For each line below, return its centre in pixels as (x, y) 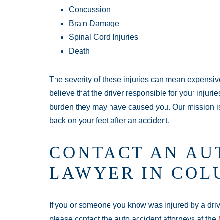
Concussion (90, 9)
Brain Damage (94, 23)
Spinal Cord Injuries (103, 37)
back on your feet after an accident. (110, 120)
